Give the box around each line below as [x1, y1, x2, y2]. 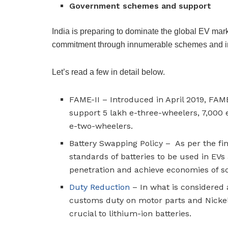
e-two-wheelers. [69, 121, 133, 131]
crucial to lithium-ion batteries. [69, 209, 194, 219]
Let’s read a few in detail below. [52, 68, 167, 77]
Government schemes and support [69, 1, 212, 11]
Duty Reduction [69, 182, 130, 192]
